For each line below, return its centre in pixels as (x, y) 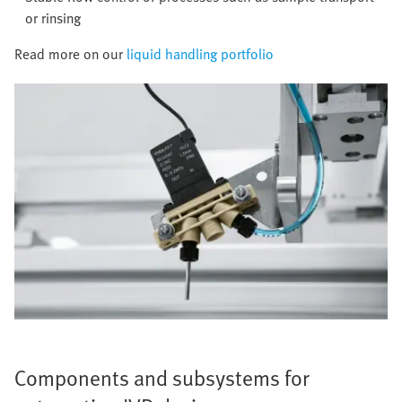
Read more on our (70, 54)
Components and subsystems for (162, 378)
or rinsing (53, 18)
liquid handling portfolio (200, 54)
